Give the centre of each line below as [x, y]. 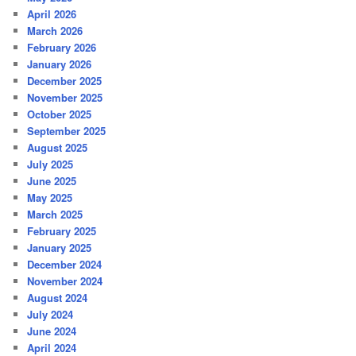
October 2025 [60, 114]
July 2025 [50, 164]
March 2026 [55, 31]
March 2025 [55, 215]
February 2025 [62, 231]
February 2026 [62, 48]
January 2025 [60, 248]
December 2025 [65, 81]
